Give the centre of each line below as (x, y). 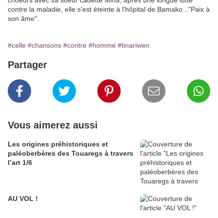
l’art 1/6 (20, 163)
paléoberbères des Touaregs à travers (71, 153)
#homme (102, 45)
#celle (17, 45)
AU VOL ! (23, 199)
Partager (27, 65)
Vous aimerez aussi (53, 125)
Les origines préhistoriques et (58, 144)
